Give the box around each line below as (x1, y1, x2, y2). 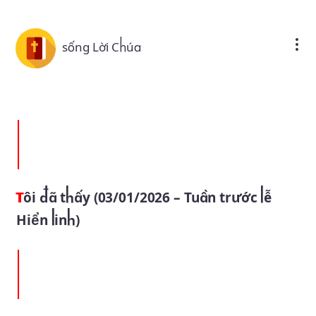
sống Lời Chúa (62, 39, 142, 54)
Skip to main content (102, 11, 214, 24)
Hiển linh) (16, 212, 80, 229)
